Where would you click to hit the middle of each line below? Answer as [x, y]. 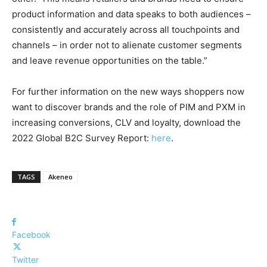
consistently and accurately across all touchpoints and [126, 29]
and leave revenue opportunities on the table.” [110, 60]
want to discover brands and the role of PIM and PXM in [129, 107]
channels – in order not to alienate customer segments [127, 45]
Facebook [31, 234]
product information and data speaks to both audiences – [131, 14]
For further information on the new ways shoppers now [128, 91]
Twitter [25, 259]
